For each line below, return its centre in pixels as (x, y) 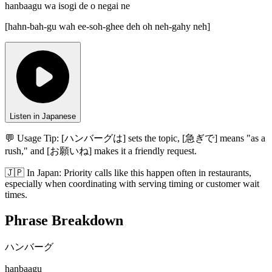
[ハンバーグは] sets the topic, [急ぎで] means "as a (163, 138)
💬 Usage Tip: (32, 138)
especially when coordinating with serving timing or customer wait (132, 184)
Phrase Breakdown (64, 221)
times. (16, 195)
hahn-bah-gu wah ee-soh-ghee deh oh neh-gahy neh (107, 27)
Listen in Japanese (43, 117)
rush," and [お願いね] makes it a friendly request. (101, 151)
